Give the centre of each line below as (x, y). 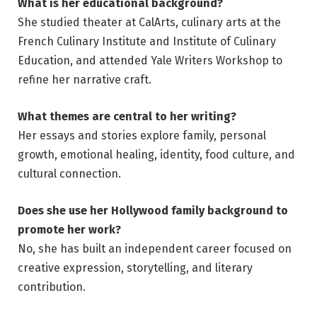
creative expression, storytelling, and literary (135, 267)
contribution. (52, 287)
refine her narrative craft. (85, 80)
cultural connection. (69, 173)
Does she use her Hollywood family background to (153, 210)
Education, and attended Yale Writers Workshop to (150, 61)
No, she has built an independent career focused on (155, 248)
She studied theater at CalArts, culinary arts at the (149, 23)
